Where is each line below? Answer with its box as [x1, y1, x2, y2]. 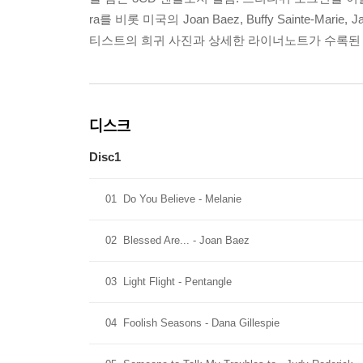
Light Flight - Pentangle [123, 275, 232, 288]
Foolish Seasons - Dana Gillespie [123, 317, 280, 329]
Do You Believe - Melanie [123, 193, 241, 205]
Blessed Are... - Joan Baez [123, 234, 250, 246]
